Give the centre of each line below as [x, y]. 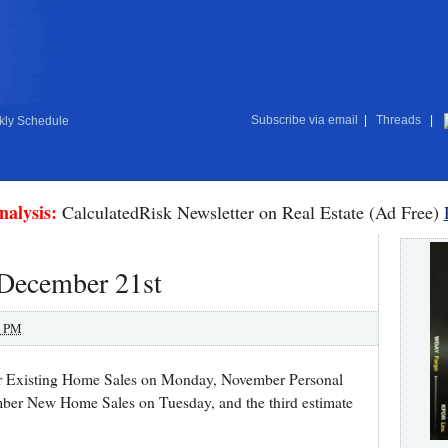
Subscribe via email [304, 120]
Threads [398, 120]
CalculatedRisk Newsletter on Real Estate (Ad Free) [250, 212]
